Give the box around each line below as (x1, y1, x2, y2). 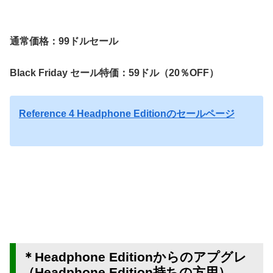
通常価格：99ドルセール (10, 35, 118, 46)
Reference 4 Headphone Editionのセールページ (19, 108, 235, 119)
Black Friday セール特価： (10, 67, 129, 78)
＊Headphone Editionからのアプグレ (22, 249, 247, 264)
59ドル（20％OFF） (129, 67, 219, 78)
